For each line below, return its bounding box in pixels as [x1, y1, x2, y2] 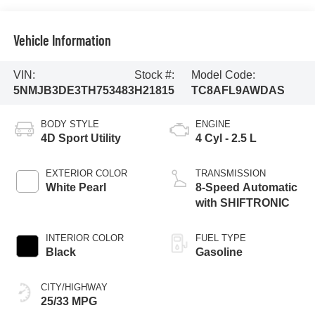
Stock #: [134, 68, 174, 81]
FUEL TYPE [195, 232, 246, 243]
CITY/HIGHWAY [40, 281, 108, 292]
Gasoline [195, 245, 243, 258]
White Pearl [45, 181, 106, 193]
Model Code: [191, 68, 256, 81]
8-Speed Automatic [195, 181, 297, 193]
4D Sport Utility [40, 131, 121, 144]
